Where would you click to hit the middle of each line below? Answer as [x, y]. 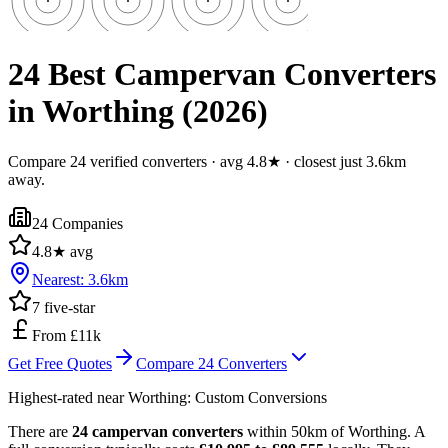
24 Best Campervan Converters [222, 74]
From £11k [66, 335]
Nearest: [60, 279]
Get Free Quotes [60, 363]
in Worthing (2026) [138, 111]
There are [40, 431]
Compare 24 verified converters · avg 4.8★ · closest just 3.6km [207, 161]
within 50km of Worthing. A [334, 431]
